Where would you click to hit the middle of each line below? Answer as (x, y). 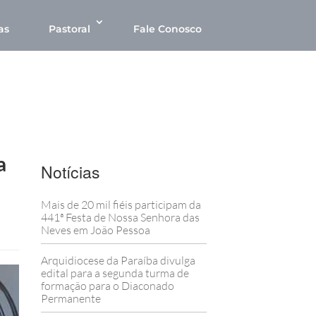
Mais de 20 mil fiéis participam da (121, 205)
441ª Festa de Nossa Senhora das (120, 218)
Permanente (71, 299)
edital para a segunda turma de (115, 273)
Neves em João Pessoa (95, 230)
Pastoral (69, 29)
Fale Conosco (168, 29)
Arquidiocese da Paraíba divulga (118, 261)
